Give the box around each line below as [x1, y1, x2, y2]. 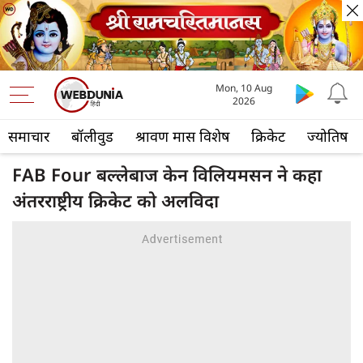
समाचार [8, 126, 49, 147]
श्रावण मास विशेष [135, 126, 229, 147]
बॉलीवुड [71, 126, 113, 147]
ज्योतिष [307, 126, 348, 147]
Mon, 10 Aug [215, 81, 272, 96]
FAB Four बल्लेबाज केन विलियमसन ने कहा [12, 162, 322, 187]
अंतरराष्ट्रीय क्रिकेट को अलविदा [12, 188, 219, 213]
